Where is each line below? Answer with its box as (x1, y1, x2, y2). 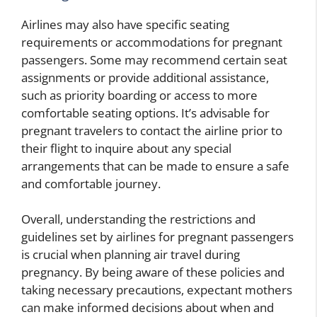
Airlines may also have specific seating (21, 16, 229, 33)
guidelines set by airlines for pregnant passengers (21, 229, 294, 246)
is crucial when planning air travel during (21, 246, 240, 263)
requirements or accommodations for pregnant (21, 33, 282, 50)
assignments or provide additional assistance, (21, 69, 269, 86)
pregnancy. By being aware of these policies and (21, 264, 284, 281)
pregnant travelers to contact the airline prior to (21, 122, 282, 139)
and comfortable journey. (21, 175, 161, 192)
